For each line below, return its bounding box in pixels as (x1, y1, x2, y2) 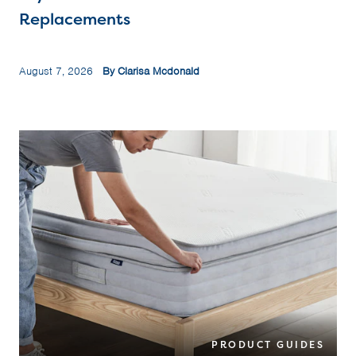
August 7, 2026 (19, 64, 103, 79)
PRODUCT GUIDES (211, 338, 324, 352)
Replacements (19, 8, 130, 30)
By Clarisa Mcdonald (103, 64, 199, 79)
